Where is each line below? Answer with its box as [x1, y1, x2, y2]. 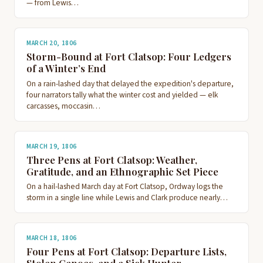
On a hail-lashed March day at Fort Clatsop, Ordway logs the [26, 181, 223, 193]
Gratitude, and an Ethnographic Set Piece [26, 164, 218, 178]
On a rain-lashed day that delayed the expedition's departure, [26, 77, 234, 89]
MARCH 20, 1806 [26, 38, 77, 48]
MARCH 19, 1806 [26, 141, 77, 151]
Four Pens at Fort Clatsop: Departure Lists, [26, 245, 227, 258]
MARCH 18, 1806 [26, 234, 77, 243]
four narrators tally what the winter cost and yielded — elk [26, 89, 218, 100]
